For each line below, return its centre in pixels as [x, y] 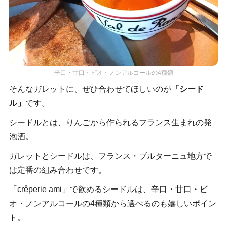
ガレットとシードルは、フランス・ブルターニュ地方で [110, 156]
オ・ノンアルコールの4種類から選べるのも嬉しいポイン [112, 204]
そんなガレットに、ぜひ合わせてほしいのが [90, 89]
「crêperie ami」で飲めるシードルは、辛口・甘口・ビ [108, 190]
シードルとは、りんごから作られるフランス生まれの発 [110, 123]
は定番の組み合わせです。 [58, 170]
